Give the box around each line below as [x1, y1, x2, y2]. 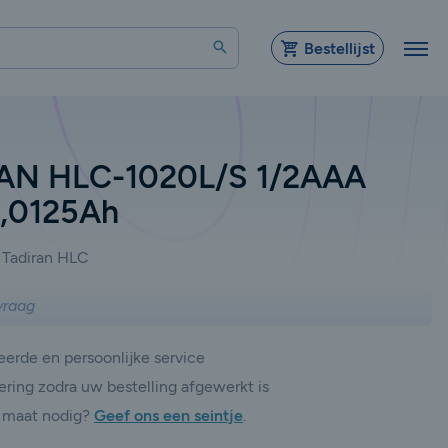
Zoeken [227, 36, 288, 57]
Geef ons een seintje [94, 406, 243, 425]
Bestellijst [304, 38, 375, 58]
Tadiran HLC [2, 248, 89, 267]
